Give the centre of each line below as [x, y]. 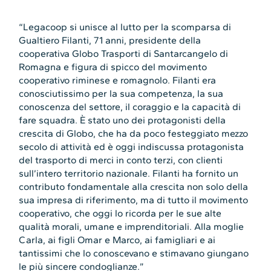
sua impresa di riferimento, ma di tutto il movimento [134, 200]
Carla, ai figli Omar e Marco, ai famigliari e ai [117, 240]
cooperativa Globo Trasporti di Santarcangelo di [124, 54]
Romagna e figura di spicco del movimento [113, 67]
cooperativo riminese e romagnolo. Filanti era [118, 80]
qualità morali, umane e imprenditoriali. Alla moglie [132, 227]
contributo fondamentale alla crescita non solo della [134, 187]
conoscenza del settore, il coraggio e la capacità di [130, 107]
